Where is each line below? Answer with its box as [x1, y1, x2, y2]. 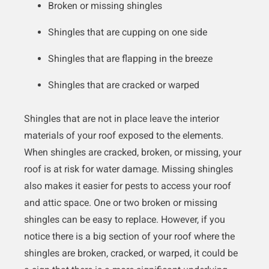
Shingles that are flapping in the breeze [48, 53, 213, 65]
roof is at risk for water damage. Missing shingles [24, 163, 233, 175]
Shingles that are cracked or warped [48, 79, 199, 91]
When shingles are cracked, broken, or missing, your [24, 147, 241, 159]
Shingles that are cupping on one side [48, 26, 207, 38]
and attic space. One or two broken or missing [24, 197, 217, 209]
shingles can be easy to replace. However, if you [24, 214, 225, 226]
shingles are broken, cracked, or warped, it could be [24, 247, 238, 259]
